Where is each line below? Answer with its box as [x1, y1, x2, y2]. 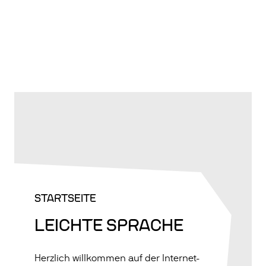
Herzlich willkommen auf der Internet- [34, 253, 200, 264]
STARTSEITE [34, 193, 97, 204]
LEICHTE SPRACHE [34, 217, 184, 235]
